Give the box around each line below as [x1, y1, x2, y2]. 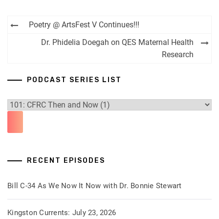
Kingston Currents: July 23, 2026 [7, 208, 116, 217]
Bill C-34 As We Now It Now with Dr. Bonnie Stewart [7, 181, 182, 190]
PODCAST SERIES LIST [27, 76, 122, 84]
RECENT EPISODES [27, 156, 105, 165]
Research [162, 50, 194, 59]
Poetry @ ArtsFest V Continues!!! [29, 20, 139, 29]
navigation [7, 31, 82, 48]
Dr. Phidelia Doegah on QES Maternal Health [41, 38, 194, 47]
